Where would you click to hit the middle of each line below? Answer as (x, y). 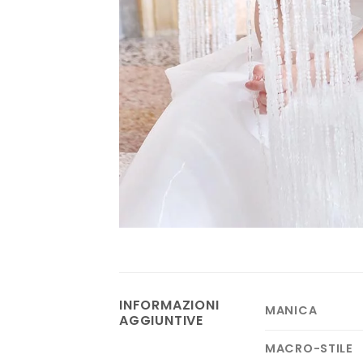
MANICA (291, 310)
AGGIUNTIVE (162, 320)
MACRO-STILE (309, 348)
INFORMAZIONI (169, 305)
